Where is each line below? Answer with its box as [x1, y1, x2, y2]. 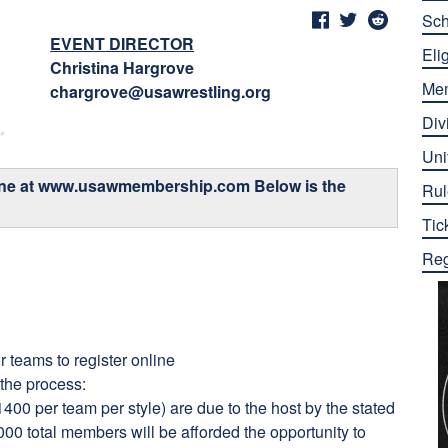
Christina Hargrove [50, 56, 195, 79]
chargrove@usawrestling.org [50, 80, 272, 103]
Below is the [254, 174, 347, 197]
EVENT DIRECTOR [50, 32, 195, 55]
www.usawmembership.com [38, 174, 251, 197]
